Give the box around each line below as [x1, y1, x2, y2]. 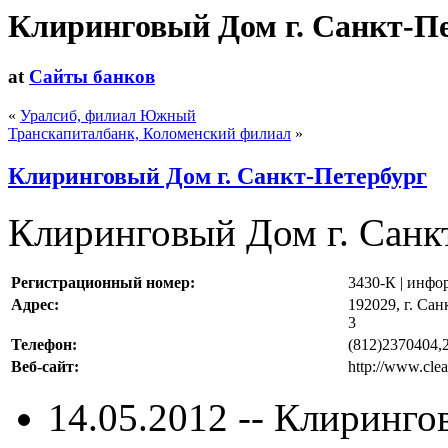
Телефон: [11, 335, 77, 353]
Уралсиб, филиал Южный [20, 107, 196, 125]
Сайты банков [29, 66, 155, 88]
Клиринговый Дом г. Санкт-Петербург [8, 163, 427, 190]
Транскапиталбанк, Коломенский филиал [8, 125, 291, 143]
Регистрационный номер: [11, 273, 195, 291]
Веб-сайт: [11, 357, 79, 375]
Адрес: [11, 295, 59, 313]
